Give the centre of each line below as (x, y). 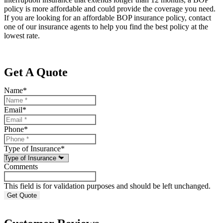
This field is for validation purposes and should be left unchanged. (107, 186)
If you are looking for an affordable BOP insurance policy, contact (108, 18)
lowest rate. (22, 36)
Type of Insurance (32, 149)
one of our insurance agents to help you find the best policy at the (106, 27)
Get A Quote (36, 72)
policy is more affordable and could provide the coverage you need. (110, 9)
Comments (21, 167)
